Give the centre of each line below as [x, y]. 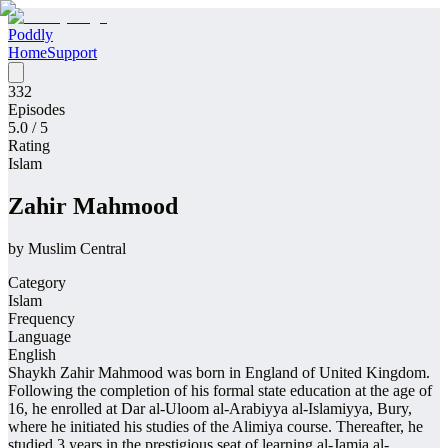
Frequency [41, 318]
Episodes [36, 109]
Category [37, 282]
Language [39, 336]
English [32, 354]
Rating [29, 145]
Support [72, 52]
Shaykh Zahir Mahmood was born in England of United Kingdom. [219, 372]
